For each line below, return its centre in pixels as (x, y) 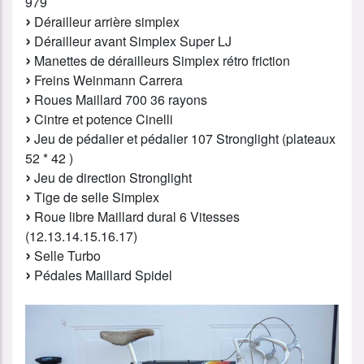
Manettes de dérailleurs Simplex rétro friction (160, 60)
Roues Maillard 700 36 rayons (119, 99)
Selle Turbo (66, 255)
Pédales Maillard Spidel (102, 275)
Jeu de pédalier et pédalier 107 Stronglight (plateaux (183, 138)
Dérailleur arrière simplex (105, 21)
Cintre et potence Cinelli (102, 119)
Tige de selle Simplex (95, 197)
